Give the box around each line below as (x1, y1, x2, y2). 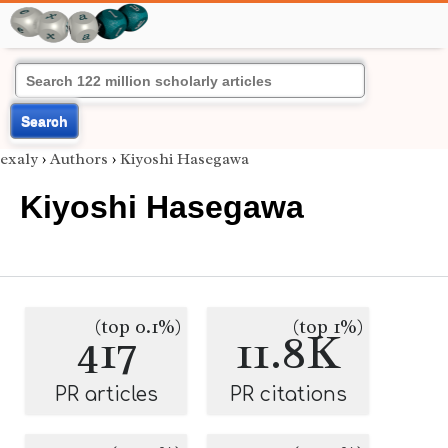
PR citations (229, 384, 347, 405)
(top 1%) (293, 315, 363, 339)
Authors (50, 149, 108, 169)
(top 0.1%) (95, 315, 181, 339)
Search (21, 113, 68, 129)
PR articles (54, 384, 158, 405)
